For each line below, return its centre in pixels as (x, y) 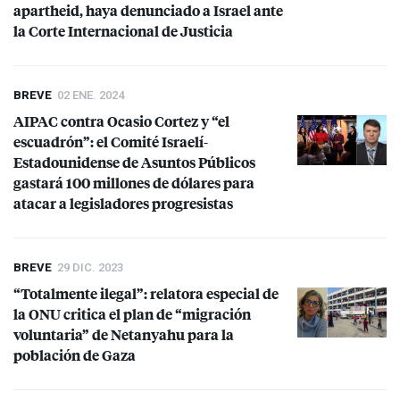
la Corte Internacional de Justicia (123, 31)
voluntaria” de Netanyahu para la (124, 335)
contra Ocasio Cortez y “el (144, 121)
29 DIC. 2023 (90, 268)
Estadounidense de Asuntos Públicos (134, 162)
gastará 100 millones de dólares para (134, 183)
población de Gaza (75, 355)
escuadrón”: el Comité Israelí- (111, 142)
